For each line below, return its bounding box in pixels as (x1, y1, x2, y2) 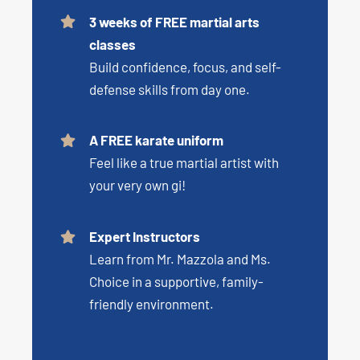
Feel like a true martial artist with (88, 154, 279, 171)
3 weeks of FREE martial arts (88, 13, 260, 30)
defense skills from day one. (88, 80, 250, 97)
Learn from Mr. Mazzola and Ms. (88, 251, 271, 268)
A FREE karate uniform (88, 132, 223, 149)
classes (88, 35, 136, 52)
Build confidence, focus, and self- (88, 58, 281, 75)
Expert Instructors (88, 228, 200, 245)
